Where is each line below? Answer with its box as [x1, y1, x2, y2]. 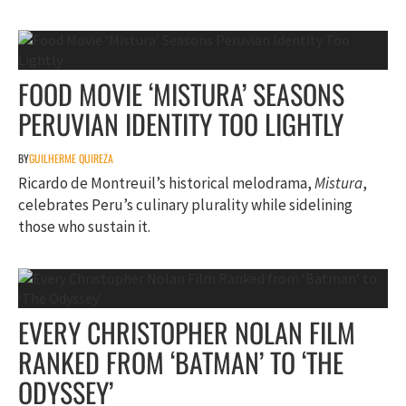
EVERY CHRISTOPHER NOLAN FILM [18, 312, 355, 353]
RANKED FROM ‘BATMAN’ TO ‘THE [18, 342, 343, 383]
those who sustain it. [18, 217, 150, 237]
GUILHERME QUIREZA [29, 150, 113, 167]
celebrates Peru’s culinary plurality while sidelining [18, 195, 353, 216]
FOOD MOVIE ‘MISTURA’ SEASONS [18, 73, 344, 115]
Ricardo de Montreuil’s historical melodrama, [18, 173, 314, 194]
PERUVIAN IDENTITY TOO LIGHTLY [18, 103, 343, 145]
